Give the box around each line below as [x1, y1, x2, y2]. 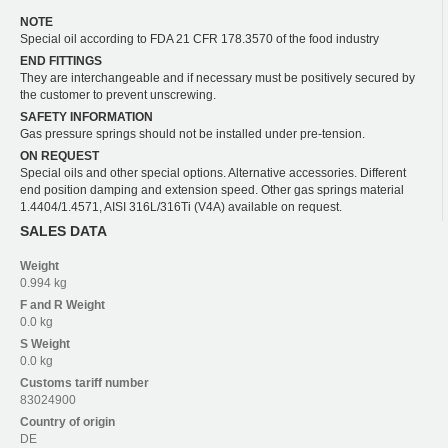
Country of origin [20, 415, 115, 430]
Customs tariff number [20, 376, 149, 391]
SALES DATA [20, 223, 107, 240]
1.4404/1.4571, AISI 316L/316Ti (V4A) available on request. [20, 200, 342, 215]
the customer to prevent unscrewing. [20, 88, 216, 103]
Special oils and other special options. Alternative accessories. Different [20, 166, 406, 181]
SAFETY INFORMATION [20, 110, 153, 125]
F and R [20, 298, 66, 313]
